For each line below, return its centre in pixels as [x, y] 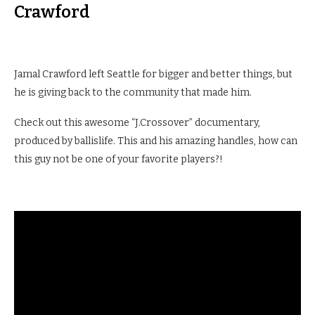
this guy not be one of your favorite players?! [118, 159]
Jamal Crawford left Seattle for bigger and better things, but [153, 74]
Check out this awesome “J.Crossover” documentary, [137, 123]
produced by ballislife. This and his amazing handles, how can [156, 141]
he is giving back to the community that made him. [133, 92]
